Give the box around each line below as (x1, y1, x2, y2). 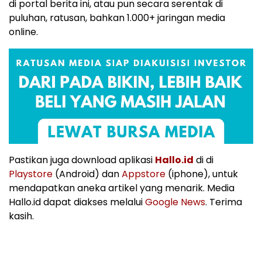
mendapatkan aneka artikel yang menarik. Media (9, 181, 235, 195)
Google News (145, 195, 205, 209)
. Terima (205, 195, 242, 209)
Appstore (122, 167, 166, 181)
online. (9, 25, 38, 39)
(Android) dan (53, 167, 122, 181)
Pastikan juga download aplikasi (9, 153, 155, 167)
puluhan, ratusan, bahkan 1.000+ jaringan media (9, 11, 225, 25)
